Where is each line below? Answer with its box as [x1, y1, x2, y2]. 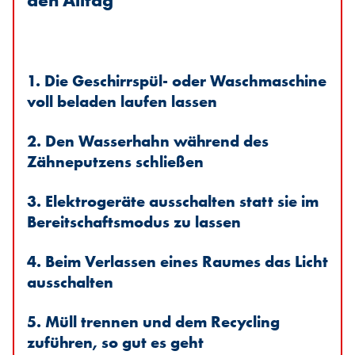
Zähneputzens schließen [27, 151, 204, 173]
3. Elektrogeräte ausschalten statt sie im [27, 191, 319, 212]
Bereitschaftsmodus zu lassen [27, 212, 241, 233]
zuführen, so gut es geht [27, 332, 204, 353]
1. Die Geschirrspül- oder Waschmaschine [27, 71, 326, 92]
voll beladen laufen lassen [27, 91, 217, 113]
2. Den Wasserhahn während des [27, 131, 269, 152]
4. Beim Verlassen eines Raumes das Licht [27, 251, 328, 273]
